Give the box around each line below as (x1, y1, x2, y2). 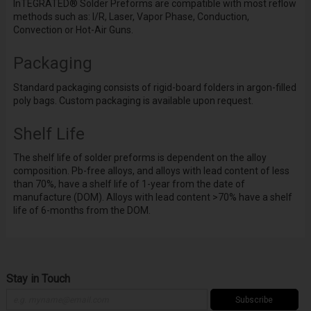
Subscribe (235, 294, 274, 305)
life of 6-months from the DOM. (12, 205, 151, 217)
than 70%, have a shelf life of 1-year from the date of (12, 178, 245, 190)
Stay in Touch (6, 272, 70, 286)
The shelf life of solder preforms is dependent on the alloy (12, 152, 267, 164)
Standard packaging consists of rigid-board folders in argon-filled (12, 81, 296, 93)
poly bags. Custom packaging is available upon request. (12, 94, 253, 106)
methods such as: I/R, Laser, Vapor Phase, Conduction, (12, 11, 249, 23)
